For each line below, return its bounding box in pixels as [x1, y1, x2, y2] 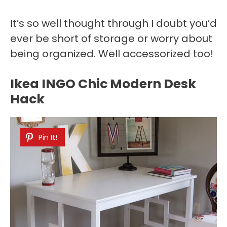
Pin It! [39, 132, 57, 143]
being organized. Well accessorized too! [10, 47, 213, 61]
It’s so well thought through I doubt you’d [10, 16, 217, 31]
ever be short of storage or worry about [10, 31, 212, 46]
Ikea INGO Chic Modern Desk [10, 75, 196, 93]
